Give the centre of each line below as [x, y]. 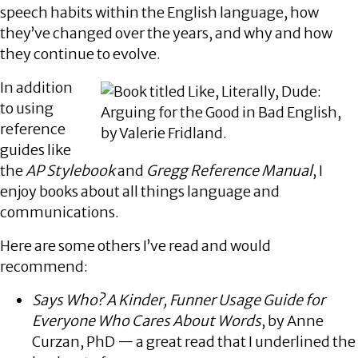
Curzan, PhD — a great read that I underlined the [194, 342]
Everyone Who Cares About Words [147, 321]
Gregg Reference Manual [229, 171]
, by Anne [292, 321]
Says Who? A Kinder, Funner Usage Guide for [179, 300]
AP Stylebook [70, 171]
